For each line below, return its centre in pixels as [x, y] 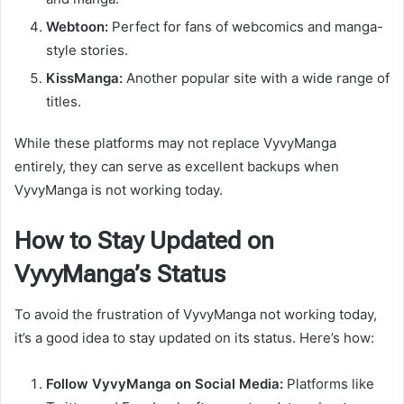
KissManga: [84, 78]
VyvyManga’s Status [120, 274]
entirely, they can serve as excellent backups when [177, 166]
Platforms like [329, 384]
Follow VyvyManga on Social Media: [165, 384]
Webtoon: [77, 26]
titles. [64, 101]
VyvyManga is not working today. [119, 189]
